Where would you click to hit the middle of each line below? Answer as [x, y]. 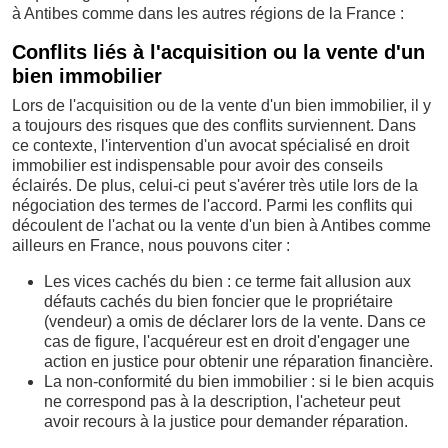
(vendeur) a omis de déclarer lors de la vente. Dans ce [235, 321]
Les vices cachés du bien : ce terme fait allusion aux [227, 281]
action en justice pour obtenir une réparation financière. [238, 361]
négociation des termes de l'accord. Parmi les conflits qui [212, 205]
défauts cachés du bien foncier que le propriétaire [218, 301]
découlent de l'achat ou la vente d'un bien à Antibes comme [221, 225]
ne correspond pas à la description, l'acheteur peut [222, 401]
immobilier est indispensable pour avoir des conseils [197, 165]
